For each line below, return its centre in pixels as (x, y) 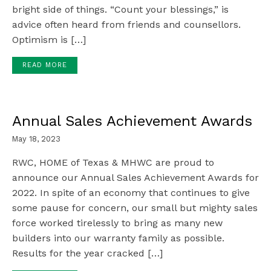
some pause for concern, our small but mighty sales (135, 207)
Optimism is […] (49, 39)
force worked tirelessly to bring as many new (117, 223)
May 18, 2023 (36, 139)
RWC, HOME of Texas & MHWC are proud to (113, 162)
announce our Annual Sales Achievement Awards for (135, 177)
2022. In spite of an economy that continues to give (131, 192)
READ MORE (44, 65)
